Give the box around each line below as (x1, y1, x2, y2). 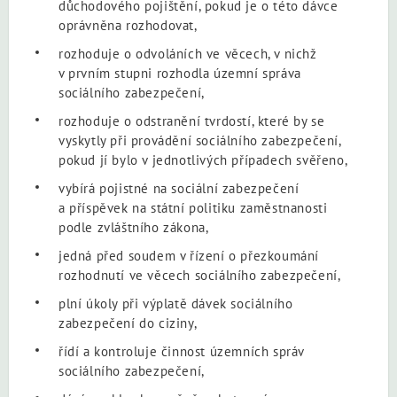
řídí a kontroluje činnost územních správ (58, 342, 305, 360)
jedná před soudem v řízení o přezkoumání (58, 246, 320, 264)
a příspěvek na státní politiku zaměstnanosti (58, 198, 328, 216)
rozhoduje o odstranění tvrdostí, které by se (58, 112, 325, 129)
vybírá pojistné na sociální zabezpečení (58, 179, 300, 197)
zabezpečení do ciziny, (58, 314, 198, 331)
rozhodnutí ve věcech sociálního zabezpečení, (58, 266, 341, 284)
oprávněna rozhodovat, (58, 16, 198, 34)
